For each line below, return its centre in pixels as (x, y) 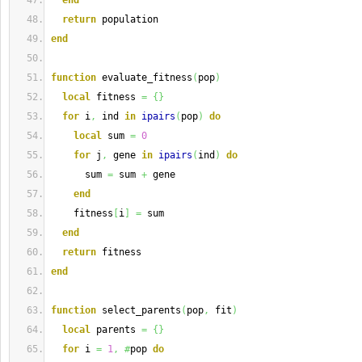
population (127, 19)
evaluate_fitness (144, 78)
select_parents (139, 310)
